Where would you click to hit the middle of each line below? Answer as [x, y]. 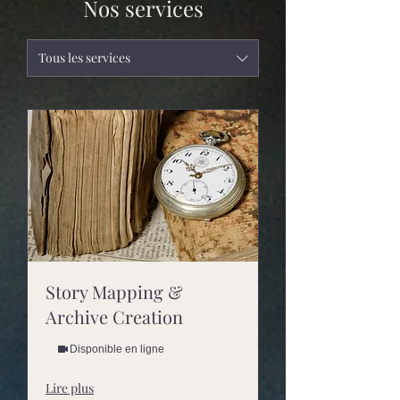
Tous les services [84, 58]
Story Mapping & [114, 292]
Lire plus [70, 388]
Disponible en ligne [117, 350]
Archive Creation [114, 317]
